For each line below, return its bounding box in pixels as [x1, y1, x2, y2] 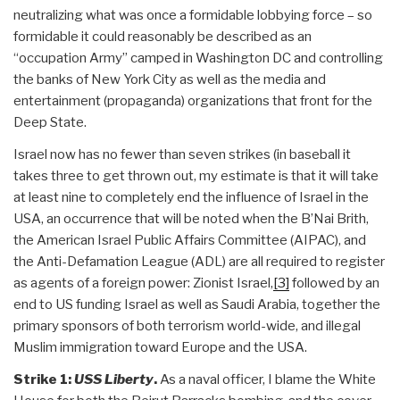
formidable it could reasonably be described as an [13, 28, 312, 45]
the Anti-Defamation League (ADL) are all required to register [13, 253, 385, 270]
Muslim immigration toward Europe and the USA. [13, 338, 307, 355]
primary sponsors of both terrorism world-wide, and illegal [13, 317, 361, 334]
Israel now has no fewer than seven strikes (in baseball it [13, 146, 351, 162]
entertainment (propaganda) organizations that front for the [13, 92, 372, 109]
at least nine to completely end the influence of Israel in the [13, 188, 369, 205]
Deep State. [13, 113, 87, 130]
